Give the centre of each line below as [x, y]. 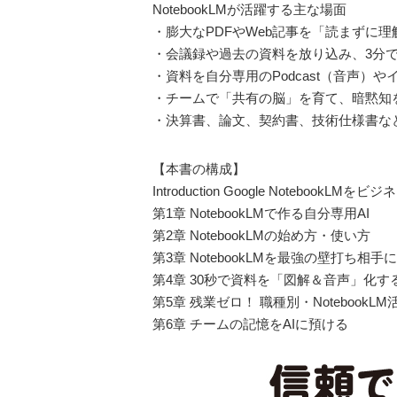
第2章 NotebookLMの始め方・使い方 [261, 235]
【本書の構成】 [199, 169]
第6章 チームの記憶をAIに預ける [250, 324]
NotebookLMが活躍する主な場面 [249, 9]
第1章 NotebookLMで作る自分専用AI [261, 213]
